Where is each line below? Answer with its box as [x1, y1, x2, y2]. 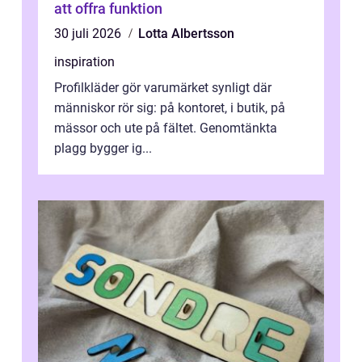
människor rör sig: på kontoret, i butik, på [54, 100, 285, 116]
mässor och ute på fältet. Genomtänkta [54, 120, 277, 137]
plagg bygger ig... [54, 141, 152, 157]
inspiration [54, 54, 115, 70]
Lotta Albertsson [138, 26, 234, 42]
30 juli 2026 [54, 26, 124, 42]
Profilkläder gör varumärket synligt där [54, 80, 271, 96]
